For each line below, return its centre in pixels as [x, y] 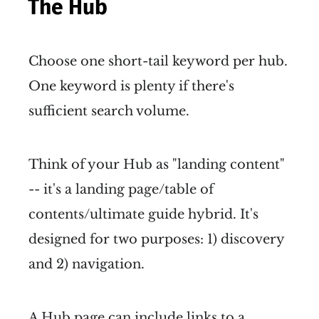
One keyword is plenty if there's [131, 86]
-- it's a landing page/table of [121, 189]
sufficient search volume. [109, 111]
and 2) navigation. [87, 264]
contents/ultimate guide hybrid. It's [143, 214]
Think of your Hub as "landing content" [157, 164]
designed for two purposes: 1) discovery [156, 239]
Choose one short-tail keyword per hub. [158, 61]
